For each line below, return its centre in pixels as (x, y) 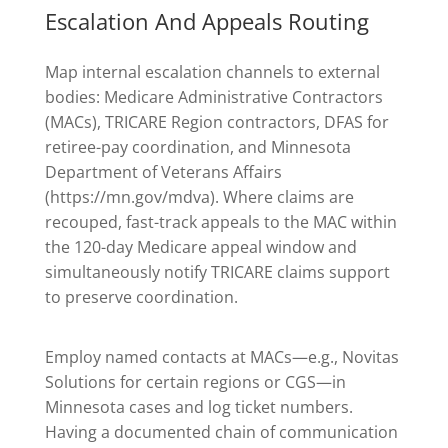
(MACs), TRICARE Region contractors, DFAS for (216, 121)
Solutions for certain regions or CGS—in (195, 382)
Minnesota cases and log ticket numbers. (198, 407)
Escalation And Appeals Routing (206, 21)
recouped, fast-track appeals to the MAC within (220, 221)
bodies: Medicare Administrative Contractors (213, 96)
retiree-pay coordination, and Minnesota (197, 146)
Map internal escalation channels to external (212, 71)
